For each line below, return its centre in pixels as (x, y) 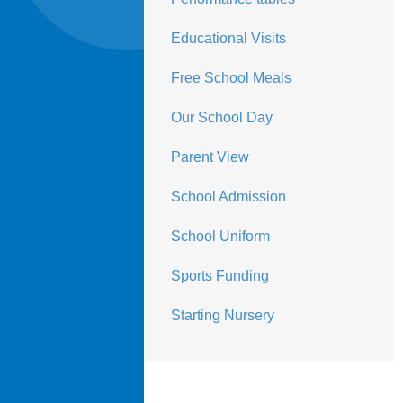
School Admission (228, 197)
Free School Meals (231, 78)
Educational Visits (228, 38)
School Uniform (220, 236)
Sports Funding (219, 276)
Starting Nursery (222, 315)
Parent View (210, 157)
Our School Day (221, 117)
